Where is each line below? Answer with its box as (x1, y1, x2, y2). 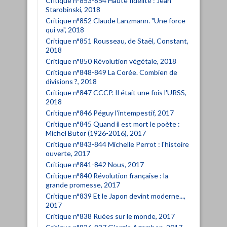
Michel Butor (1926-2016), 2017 (46, 128, 146, 137)
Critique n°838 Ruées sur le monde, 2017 (46, 211, 175, 220)
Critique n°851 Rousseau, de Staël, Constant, (46, 36, 188, 45)
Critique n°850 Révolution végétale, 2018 (46, 56, 176, 65)
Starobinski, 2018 (46, 5, 100, 14)
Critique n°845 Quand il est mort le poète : (46, 119, 180, 128)
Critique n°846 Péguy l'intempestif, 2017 (46, 108, 174, 117)
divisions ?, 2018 (46, 77, 97, 86)
